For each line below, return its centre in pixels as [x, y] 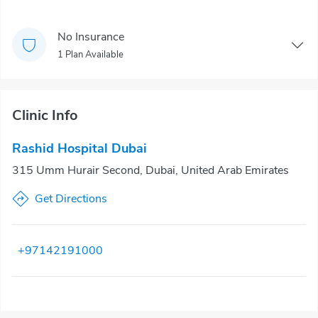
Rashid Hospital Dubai [79, 148]
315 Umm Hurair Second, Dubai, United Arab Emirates [150, 170]
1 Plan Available [91, 54]
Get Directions [71, 199]
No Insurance [91, 37]
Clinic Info [45, 115]
